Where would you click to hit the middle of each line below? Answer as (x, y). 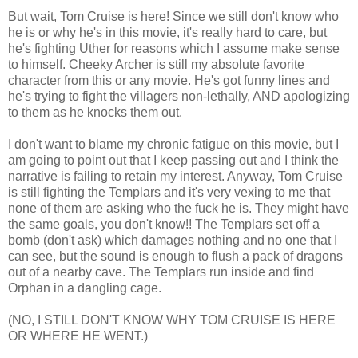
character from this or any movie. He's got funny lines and (169, 80)
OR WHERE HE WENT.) (78, 336)
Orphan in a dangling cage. (85, 288)
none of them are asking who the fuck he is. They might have (179, 208)
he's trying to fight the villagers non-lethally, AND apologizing (179, 96)
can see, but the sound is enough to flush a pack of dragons (175, 256)
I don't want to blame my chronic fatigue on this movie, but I (173, 144)
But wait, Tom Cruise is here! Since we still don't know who (173, 16)
